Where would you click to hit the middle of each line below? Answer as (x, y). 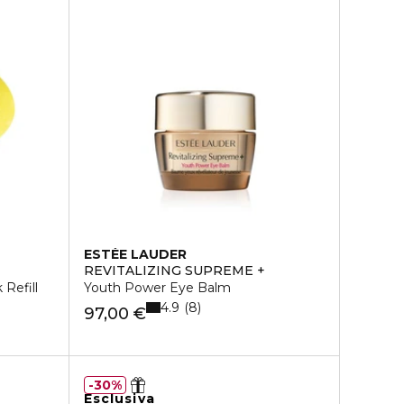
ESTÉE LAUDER (135, 254)
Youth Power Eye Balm (157, 288)
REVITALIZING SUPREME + (174, 271)
